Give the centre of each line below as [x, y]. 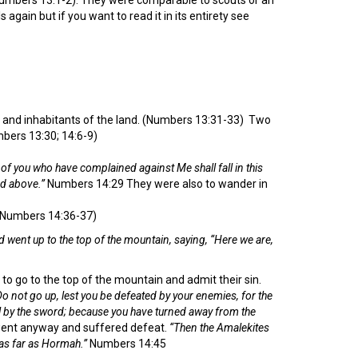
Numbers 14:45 [127, 343]
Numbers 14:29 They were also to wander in [156, 183]
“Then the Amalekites [218, 327]
